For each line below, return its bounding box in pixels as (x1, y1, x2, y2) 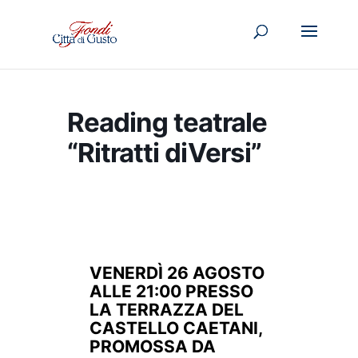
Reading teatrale (67, 106, 267, 138)
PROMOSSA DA (89, 336, 216, 356)
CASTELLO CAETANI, (89, 318, 262, 338)
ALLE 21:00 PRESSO (89, 281, 253, 301)
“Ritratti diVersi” (67, 137, 261, 169)
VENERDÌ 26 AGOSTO (89, 263, 265, 283)
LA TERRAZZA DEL (89, 300, 244, 320)
